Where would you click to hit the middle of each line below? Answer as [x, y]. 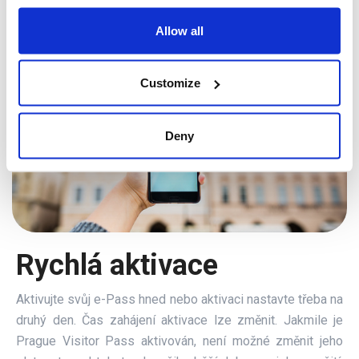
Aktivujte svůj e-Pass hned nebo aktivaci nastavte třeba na [179, 300]
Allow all [179, 30]
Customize [171, 83]
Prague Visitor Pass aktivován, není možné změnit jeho [179, 341]
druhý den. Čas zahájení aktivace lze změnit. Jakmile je [179, 321]
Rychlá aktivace [117, 266]
